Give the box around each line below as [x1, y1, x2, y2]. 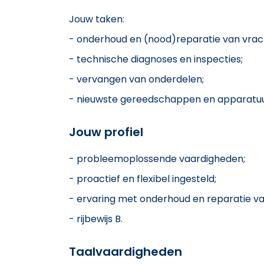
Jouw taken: [69, 12, 124, 26]
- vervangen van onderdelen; [69, 72, 204, 86]
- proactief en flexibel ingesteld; [69, 171, 216, 186]
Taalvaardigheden [69, 243, 182, 260]
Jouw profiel [69, 123, 143, 140]
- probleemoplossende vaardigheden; [69, 151, 245, 166]
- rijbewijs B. [69, 212, 123, 226]
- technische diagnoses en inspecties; [69, 52, 243, 66]
